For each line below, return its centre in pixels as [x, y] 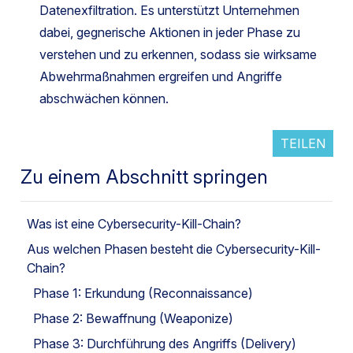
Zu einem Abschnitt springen [144, 177]
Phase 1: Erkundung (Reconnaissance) [143, 293]
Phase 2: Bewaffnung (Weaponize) [133, 318]
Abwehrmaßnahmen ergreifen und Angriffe [161, 76]
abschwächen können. [104, 98]
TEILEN [303, 143]
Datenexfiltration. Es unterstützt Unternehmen [169, 10]
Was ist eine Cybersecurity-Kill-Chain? [134, 224]
